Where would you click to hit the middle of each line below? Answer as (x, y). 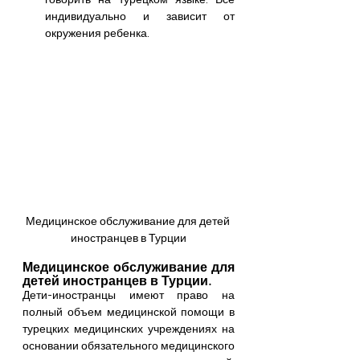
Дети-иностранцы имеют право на (129, 295)
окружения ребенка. (97, 33)
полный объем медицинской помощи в (129, 312)
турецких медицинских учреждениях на (129, 329)
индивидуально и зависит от (140, 16)
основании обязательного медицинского (129, 346)
